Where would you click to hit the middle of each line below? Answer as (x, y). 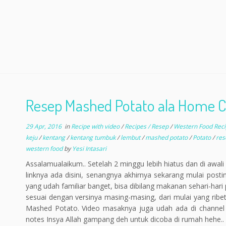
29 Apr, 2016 (43, 126)
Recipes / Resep (147, 126)
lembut (131, 137)
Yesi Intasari (89, 149)
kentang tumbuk (93, 137)
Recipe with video (96, 126)
